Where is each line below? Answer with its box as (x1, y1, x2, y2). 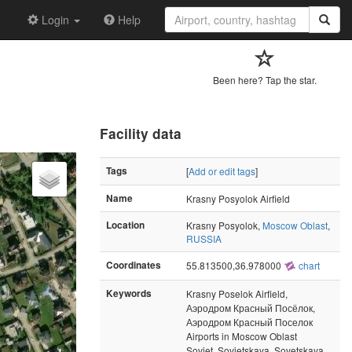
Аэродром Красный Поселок (186, 314, 313, 328)
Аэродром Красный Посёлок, (186, 300, 315, 314)
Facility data (100, 123, 181, 143)
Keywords (106, 286, 152, 300)
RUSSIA (186, 231, 222, 245)
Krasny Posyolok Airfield (186, 191, 290, 205)
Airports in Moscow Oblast (186, 328, 297, 343)
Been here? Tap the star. (213, 73, 317, 86)
